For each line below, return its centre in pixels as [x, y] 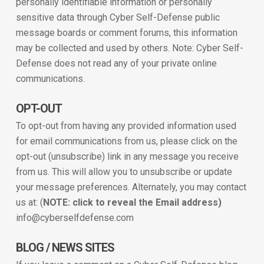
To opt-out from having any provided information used [126, 126]
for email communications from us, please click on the [126, 141]
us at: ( [29, 202]
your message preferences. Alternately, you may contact [131, 187]
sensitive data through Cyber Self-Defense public [118, 17]
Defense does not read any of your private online [116, 63]
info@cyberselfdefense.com [75, 218]
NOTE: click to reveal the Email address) [132, 202]
